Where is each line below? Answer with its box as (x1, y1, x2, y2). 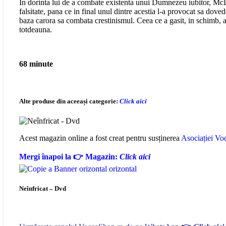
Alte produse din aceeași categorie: (19, 97, 118, 105)
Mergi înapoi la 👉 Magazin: (19, 152, 120, 161)
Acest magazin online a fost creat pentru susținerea (19, 133, 180, 142)
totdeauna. (19, 25, 52, 34)
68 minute (19, 60, 53, 69)
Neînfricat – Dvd (19, 184, 66, 192)
